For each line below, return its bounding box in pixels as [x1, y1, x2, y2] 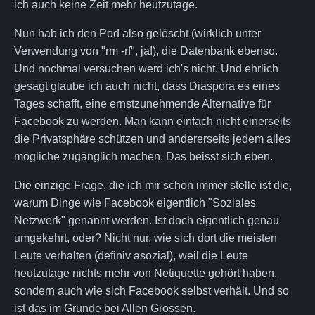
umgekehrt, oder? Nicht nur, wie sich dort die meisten [14, 231, 277, 244]
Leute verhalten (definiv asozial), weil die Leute [14, 249, 248, 262]
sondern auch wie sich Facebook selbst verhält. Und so [14, 284, 289, 297]
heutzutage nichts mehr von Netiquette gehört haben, [14, 266, 277, 279]
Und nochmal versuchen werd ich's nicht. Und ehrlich [14, 62, 278, 75]
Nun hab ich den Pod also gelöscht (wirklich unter [14, 27, 261, 39]
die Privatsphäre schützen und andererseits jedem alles [14, 132, 290, 145]
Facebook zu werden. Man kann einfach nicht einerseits [14, 115, 291, 127]
